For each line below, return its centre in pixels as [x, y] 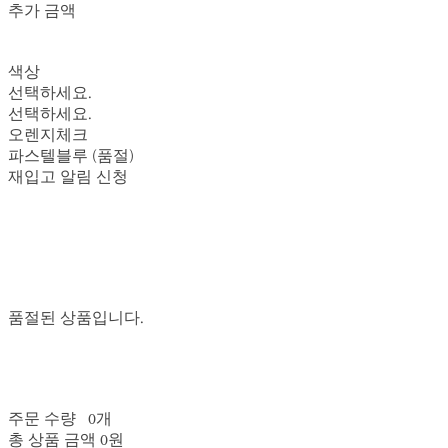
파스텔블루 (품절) [71, 156]
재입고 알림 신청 [68, 177]
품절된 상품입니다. [76, 318]
